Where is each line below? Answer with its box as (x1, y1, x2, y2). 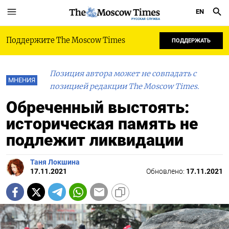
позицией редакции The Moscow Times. (50, 82, 199, 91)
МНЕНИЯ (8, 76, 35, 84)
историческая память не (6, 114, 198, 133)
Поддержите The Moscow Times (6, 36, 125, 45)
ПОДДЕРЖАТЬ (172, 37, 211, 44)
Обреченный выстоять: (6, 98, 190, 117)
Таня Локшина (30, 158, 80, 167)
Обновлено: (146, 167, 186, 176)
